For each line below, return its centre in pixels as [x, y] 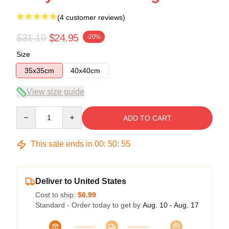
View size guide [55, 92]
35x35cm [39, 71]
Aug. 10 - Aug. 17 [171, 205]
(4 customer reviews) [91, 18]
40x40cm [85, 71]
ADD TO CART [147, 118]
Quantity [29, 111]
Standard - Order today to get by [89, 205]
